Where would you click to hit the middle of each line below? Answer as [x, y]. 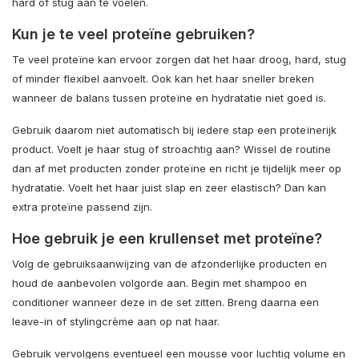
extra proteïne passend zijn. [82, 206]
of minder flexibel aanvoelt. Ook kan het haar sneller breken [163, 78]
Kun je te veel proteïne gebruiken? [133, 34]
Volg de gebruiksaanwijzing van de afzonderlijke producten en [169, 263]
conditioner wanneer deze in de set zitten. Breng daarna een [165, 302]
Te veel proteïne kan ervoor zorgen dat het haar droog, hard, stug [179, 59]
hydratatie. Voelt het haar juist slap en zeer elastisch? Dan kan [169, 187]
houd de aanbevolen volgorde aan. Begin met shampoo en [159, 282]
